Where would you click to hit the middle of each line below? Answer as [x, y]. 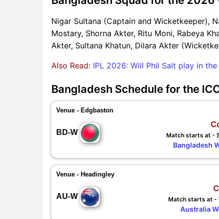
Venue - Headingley [85, 174]
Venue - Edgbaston [85, 110]
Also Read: [72, 65]
